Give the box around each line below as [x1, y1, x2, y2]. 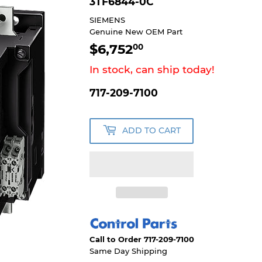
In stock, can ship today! [89, 63, 215, 75]
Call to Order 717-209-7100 [89, 234, 195, 244]
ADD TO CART [122, 125, 181, 136]
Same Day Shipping [89, 246, 168, 256]
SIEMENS [89, 15, 126, 25]
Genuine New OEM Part [89, 26, 183, 36]
